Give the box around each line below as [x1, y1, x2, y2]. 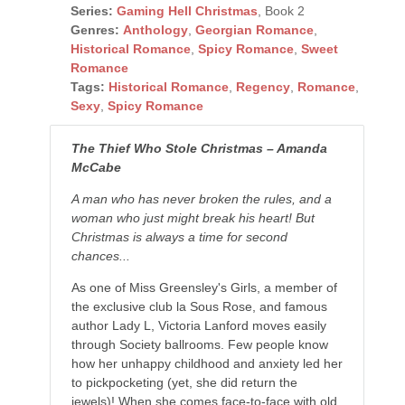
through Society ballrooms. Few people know [71, 336, 328, 352]
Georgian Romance [194, 22, 314, 37]
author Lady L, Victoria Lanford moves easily [71, 317, 326, 333]
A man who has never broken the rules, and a [71, 191, 332, 206]
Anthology [122, 22, 188, 37]
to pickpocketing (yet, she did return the [71, 374, 297, 390]
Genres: [70, 22, 119, 37]
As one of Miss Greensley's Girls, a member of [71, 279, 337, 295]
